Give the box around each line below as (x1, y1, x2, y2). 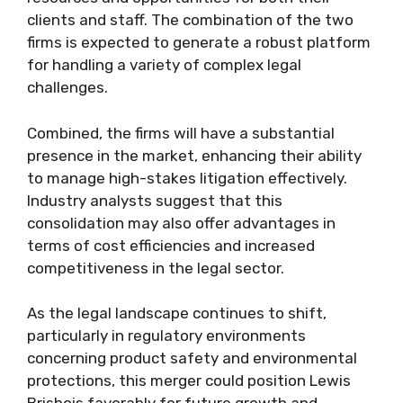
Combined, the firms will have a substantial (27, 123, 335, 142)
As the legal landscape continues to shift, (27, 304, 327, 322)
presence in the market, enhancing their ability (27, 146, 362, 165)
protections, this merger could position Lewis (27, 372, 351, 390)
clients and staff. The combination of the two (27, 11, 354, 29)
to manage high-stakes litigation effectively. (27, 168, 347, 187)
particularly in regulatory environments (27, 327, 306, 345)
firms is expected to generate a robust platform (27, 33, 371, 51)
